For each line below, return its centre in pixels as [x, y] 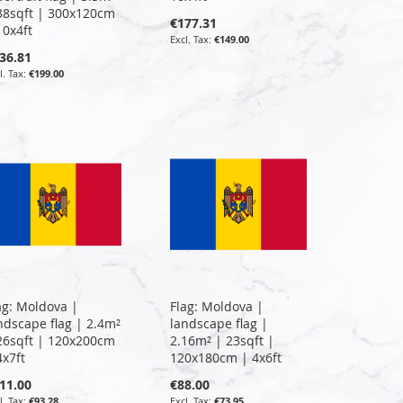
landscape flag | [219, 323]
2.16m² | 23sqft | [223, 340]
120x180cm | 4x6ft [226, 357]
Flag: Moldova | [217, 306]
